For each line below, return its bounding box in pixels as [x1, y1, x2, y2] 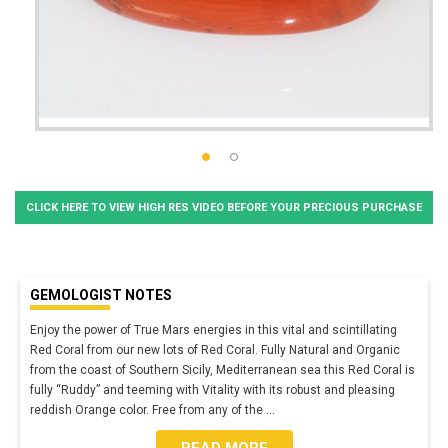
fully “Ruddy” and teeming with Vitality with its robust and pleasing [30, 382, 395, 397]
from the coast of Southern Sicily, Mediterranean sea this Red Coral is [30, 362, 415, 377]
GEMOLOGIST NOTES [30, 286, 172, 303]
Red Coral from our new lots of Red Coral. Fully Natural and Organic [30, 342, 400, 357]
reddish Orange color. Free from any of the [30, 402, 266, 417]
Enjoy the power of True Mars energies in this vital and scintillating [30, 322, 397, 337]
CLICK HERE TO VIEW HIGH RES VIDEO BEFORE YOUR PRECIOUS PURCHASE [26, 200, 422, 214]
